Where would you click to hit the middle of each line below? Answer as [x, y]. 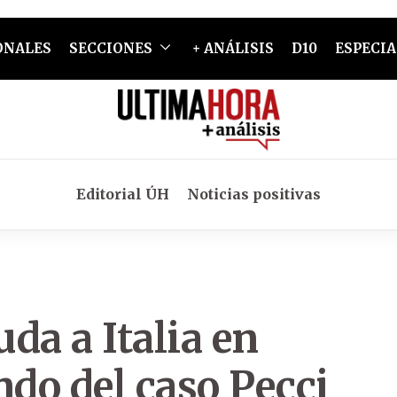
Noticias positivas [254, 194]
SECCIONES [110, 48]
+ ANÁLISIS [233, 48]
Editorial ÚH [123, 194]
